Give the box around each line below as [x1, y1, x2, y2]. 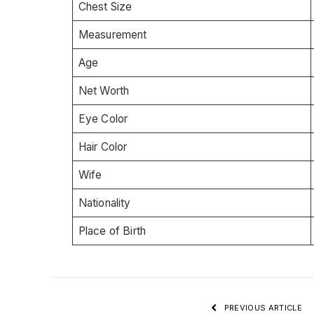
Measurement [78, 27, 147, 41]
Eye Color [78, 111, 128, 125]
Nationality [78, 196, 131, 210]
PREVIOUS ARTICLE [221, 302, 302, 313]
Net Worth [78, 83, 130, 97]
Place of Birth [78, 224, 146, 238]
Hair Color [78, 139, 128, 153]
